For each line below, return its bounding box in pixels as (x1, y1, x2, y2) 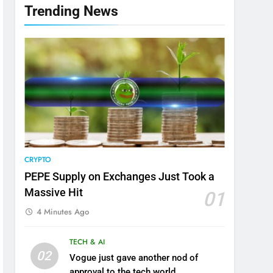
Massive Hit (24, 186, 83, 199)
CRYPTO (24, 154, 52, 165)
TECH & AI (69, 236, 105, 247)
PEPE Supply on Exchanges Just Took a (24, 170, 215, 183)
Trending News (24, 2, 119, 19)
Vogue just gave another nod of (69, 252, 198, 263)
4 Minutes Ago (37, 205, 90, 218)
